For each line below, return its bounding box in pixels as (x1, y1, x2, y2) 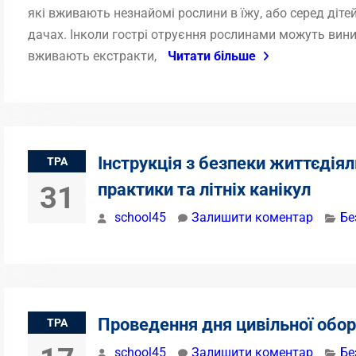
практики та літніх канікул (98, 180, 311, 199)
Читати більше (168, 48, 256, 64)
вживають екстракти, (28, 48, 160, 64)
